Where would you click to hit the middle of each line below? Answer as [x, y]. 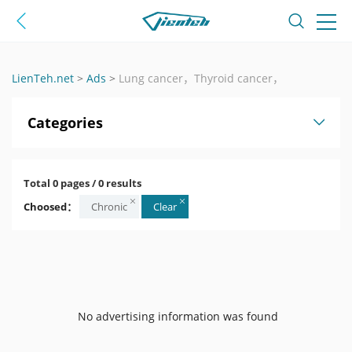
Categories [65, 123]
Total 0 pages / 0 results [82, 183]
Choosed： [50, 207]
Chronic [109, 207]
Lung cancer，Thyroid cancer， [201, 78]
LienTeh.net [43, 78]
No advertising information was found [178, 316]
